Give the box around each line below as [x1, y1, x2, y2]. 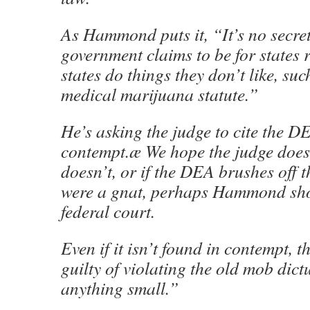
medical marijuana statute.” [61, 82, 258, 106]
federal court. [61, 199, 155, 223]
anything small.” [61, 276, 179, 300]
